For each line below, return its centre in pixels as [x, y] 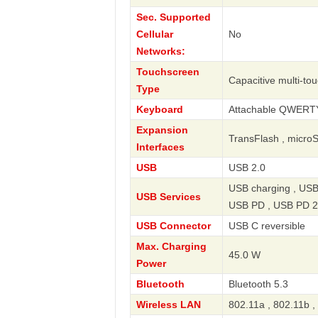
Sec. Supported [173, 17]
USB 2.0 [247, 168]
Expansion [162, 130]
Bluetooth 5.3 [258, 284]
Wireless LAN [168, 305]
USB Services [168, 197]
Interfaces [160, 147]
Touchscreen [168, 72]
